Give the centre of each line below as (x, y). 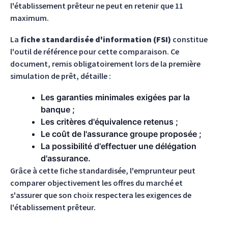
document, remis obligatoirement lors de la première (105, 64)
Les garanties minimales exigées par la (115, 97)
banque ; (58, 109)
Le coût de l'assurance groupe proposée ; (121, 134)
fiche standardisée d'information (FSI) (96, 39)
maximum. (30, 18)
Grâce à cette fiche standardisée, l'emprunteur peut (103, 170)
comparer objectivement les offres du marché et (96, 183)
